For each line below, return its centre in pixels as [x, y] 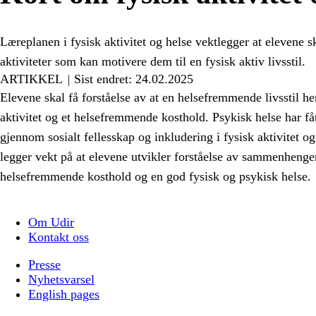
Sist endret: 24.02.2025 [134, 79]
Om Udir [51, 222]
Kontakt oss [59, 237]
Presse [44, 264]
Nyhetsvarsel [61, 279]
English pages [64, 294]
